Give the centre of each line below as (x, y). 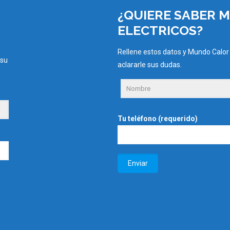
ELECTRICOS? (160, 30)
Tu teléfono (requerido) (158, 118)
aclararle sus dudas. (150, 64)
